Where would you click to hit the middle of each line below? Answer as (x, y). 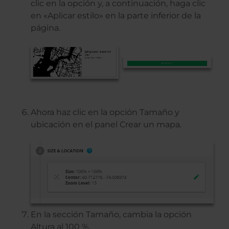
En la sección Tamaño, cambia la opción (111, 214)
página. (45, 28)
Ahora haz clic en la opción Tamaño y (105, 112)
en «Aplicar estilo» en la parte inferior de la (116, 16)
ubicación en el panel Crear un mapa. (106, 125)
